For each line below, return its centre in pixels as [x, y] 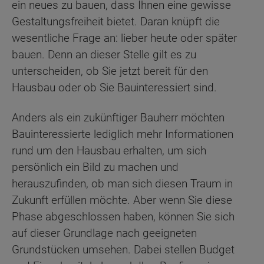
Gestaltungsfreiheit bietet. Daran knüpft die [116, 22]
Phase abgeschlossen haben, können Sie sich [123, 216]
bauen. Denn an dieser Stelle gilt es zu [104, 55]
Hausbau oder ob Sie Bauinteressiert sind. [114, 88]
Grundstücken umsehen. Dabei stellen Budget [123, 249]
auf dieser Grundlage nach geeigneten [104, 233]
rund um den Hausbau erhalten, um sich [109, 150]
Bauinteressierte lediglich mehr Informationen [123, 134]
